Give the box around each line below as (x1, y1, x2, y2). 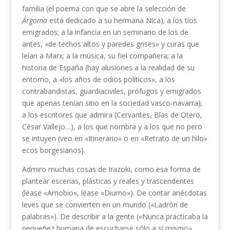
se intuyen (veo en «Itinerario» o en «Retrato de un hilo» (22, 133, 207, 144)
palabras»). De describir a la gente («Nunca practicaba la (22, 212, 208, 222)
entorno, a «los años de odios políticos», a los (22, 74, 175, 85)
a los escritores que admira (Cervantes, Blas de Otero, (22, 110, 202, 120)
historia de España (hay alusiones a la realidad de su (22, 63, 195, 73)
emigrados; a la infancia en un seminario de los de (22, 27, 188, 37)
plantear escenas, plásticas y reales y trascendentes (22, 176, 194, 186)
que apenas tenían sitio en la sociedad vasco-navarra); (22, 98, 202, 108)
